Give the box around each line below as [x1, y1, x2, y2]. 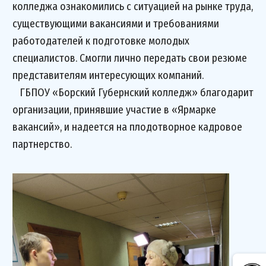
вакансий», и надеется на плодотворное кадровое [12, 121, 242, 134]
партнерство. [12, 138, 74, 151]
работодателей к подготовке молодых [12, 34, 189, 47]
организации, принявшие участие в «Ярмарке [12, 103, 216, 116]
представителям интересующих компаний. [12, 69, 206, 82]
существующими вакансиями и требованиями [12, 17, 219, 30]
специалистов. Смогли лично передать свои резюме [12, 52, 247, 65]
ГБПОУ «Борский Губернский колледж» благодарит [12, 86, 254, 99]
